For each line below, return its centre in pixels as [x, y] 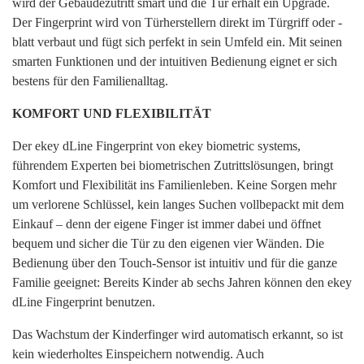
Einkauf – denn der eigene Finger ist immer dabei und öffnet [167, 223]
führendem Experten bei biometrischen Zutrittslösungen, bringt [173, 165]
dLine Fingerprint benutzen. [84, 301]
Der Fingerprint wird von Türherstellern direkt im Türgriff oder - [177, 22]
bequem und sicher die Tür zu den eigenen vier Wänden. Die [168, 243]
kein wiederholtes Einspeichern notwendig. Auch [138, 353]
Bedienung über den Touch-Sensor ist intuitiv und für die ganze [175, 262]
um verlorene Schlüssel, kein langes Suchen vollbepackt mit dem [178, 204]
